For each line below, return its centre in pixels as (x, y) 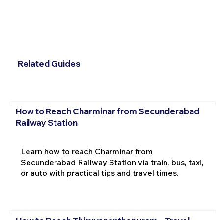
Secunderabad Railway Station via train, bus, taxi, (112, 162)
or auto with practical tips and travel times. (99, 173)
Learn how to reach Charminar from (86, 151)
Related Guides (49, 64)
